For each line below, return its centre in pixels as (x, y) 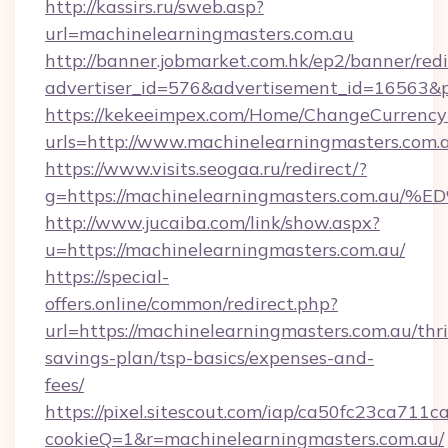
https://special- (107, 276)
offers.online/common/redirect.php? (191, 303)
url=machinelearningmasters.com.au (199, 33)
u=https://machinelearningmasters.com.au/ (225, 249)
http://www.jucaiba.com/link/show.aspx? (212, 222)
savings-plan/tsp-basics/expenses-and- (209, 357)
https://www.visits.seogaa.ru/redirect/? (206, 168)
